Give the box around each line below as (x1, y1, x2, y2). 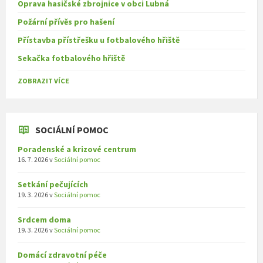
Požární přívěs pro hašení (18, 16, 114, 28)
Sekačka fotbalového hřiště (18, 53, 125, 64)
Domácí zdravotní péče (18, 249, 107, 261)
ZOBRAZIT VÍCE (18, 76, 69, 86)
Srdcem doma (18, 214, 71, 225)
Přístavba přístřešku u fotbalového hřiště (18, 35, 180, 46)
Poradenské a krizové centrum (18, 144, 136, 155)
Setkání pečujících (18, 179, 88, 190)
